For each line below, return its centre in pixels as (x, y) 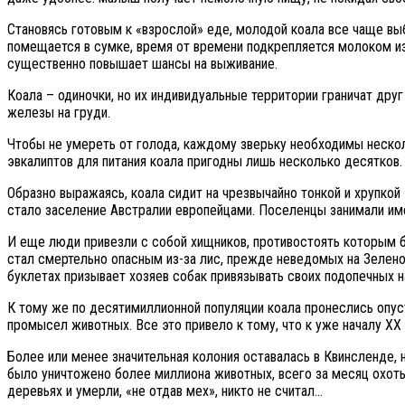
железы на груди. (59, 113)
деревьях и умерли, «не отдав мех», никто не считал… (165, 391)
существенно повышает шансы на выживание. (142, 64)
